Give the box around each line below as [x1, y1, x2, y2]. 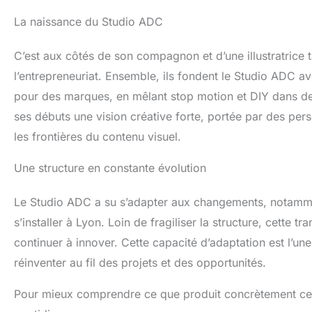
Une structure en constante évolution [14, 161, 206, 175]
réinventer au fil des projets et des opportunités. [14, 256, 266, 270]
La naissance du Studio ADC [14, 15, 163, 29]
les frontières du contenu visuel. [14, 130, 181, 143]
